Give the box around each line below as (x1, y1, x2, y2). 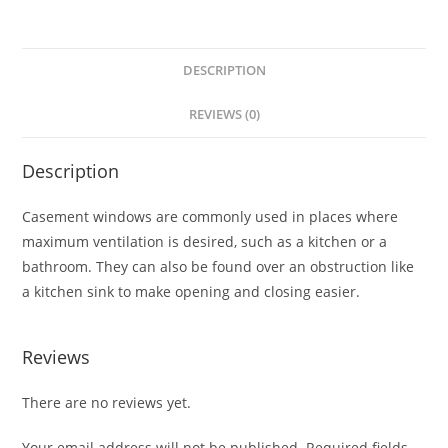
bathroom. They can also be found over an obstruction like (22, 257, 415, 277)
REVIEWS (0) (188, 106, 260, 124)
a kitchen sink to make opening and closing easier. (22, 282, 361, 302)
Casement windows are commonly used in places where (22, 207, 399, 227)
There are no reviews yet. (22, 393, 192, 413)
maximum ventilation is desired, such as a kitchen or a (22, 232, 388, 252)
